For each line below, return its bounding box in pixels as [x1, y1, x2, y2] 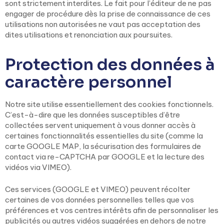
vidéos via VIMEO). [5, 162, 71, 172]
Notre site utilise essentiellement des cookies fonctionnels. [5, 99, 213, 109]
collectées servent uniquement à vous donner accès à [5, 120, 195, 130]
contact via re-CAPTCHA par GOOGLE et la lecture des [5, 152, 204, 161]
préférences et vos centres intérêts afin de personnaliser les [5, 205, 218, 215]
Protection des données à [5, 54, 215, 74]
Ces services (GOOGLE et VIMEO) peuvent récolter [5, 184, 190, 194]
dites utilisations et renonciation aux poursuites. [5, 30, 172, 39]
